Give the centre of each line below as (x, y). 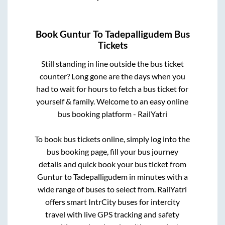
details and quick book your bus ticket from (112, 164)
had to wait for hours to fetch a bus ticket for (113, 88)
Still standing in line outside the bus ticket (112, 63)
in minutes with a (157, 176)
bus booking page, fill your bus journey (112, 151)
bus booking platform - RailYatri (112, 114)
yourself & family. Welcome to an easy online (113, 101)
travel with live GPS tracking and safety (113, 214)
